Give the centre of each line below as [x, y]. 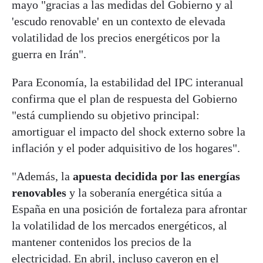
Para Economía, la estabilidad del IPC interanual [128, 82]
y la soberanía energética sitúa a [144, 192]
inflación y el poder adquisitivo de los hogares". [126, 148]
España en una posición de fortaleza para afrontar [129, 209]
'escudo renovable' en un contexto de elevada [119, 21]
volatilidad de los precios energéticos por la [116, 37]
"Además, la [42, 176]
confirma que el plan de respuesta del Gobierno [124, 98]
